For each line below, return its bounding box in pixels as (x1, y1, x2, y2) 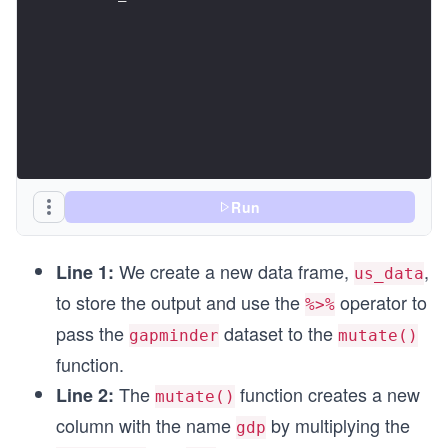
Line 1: (56, 259, 114, 285)
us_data (354, 264, 424, 283)
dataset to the (219, 320, 338, 346)
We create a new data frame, (114, 258, 354, 284)
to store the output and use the (56, 289, 305, 315)
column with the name (56, 412, 236, 438)
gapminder (129, 326, 219, 345)
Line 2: (56, 382, 114, 408)
